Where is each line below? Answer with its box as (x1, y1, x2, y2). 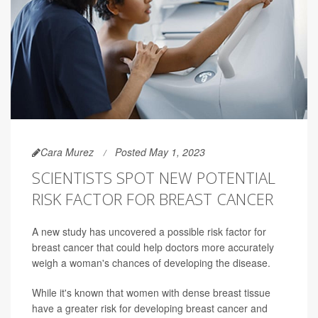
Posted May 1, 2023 (115, 145, 205, 160)
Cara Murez (40, 145, 94, 160)
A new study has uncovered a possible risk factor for (32, 224, 266, 239)
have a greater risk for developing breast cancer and (32, 301, 268, 316)
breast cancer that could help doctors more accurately (32, 240, 274, 255)
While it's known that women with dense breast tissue (32, 285, 270, 300)
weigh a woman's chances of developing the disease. (32, 256, 270, 270)
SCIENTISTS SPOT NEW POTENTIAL (32, 167, 275, 189)
